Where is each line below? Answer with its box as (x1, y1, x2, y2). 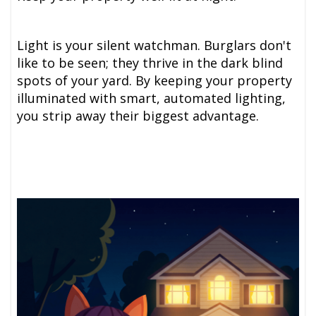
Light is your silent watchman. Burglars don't (17, 37, 292, 54)
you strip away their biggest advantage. (17, 107, 260, 125)
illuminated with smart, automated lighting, (17, 90, 286, 107)
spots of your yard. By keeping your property (17, 72, 293, 90)
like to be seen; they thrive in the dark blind (17, 54, 284, 72)
